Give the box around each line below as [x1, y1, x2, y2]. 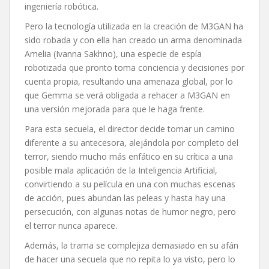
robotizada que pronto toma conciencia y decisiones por [25, 61, 244, 73]
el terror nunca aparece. [25, 219, 117, 231]
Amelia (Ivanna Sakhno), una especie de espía [25, 47, 202, 59]
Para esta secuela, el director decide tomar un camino [25, 122, 235, 134]
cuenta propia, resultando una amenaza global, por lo [25, 75, 233, 87]
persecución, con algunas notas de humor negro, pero [25, 205, 236, 217]
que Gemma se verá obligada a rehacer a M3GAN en [25, 89, 230, 101]
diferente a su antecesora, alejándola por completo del [25, 136, 238, 148]
